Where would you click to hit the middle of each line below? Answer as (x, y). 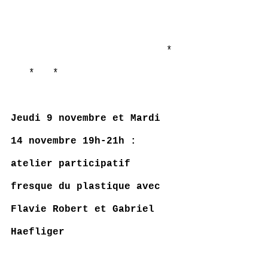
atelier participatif (74, 164)
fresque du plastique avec (89, 187)
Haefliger (38, 232)
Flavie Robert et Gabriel (86, 209)
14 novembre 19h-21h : (74, 141)
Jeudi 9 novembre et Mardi (89, 118)
